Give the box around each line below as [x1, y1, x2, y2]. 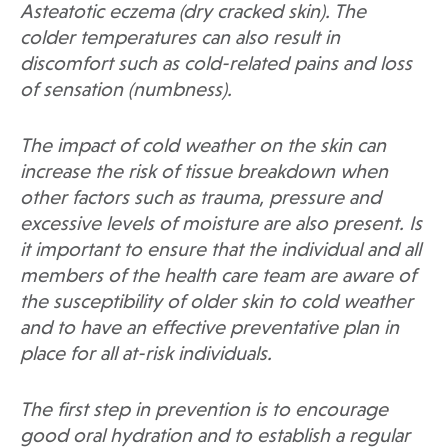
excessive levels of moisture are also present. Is [20, 215, 422, 236]
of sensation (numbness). [20, 81, 232, 102]
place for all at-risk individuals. [20, 345, 272, 366]
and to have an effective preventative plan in [20, 319, 399, 340]
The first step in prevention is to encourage [20, 401, 388, 422]
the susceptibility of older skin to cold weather [20, 293, 413, 314]
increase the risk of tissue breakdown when [20, 163, 388, 184]
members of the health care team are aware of [20, 267, 416, 288]
